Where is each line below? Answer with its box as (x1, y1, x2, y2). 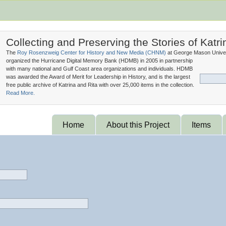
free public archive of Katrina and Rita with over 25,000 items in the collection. (6, 82, 194, 88)
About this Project (106, 120, 169, 129)
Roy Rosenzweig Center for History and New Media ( (17, 49, 147, 55)
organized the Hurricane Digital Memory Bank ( (6, 58, 121, 64)
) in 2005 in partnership (137, 58, 193, 64)
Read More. (6, 90, 35, 96)
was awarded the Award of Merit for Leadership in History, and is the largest (6, 74, 190, 80)
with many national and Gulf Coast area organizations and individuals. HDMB (6, 66, 193, 72)
